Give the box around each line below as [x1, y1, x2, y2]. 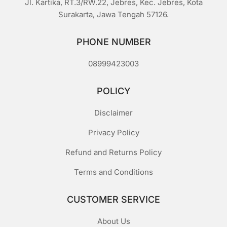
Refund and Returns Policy [65, 147, 162, 158]
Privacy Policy [88, 128, 139, 138]
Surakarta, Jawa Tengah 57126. [58, 10, 169, 20]
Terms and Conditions [74, 167, 153, 177]
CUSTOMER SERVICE [67, 194, 160, 205]
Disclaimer [94, 108, 133, 118]
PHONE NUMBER [76, 36, 151, 48]
